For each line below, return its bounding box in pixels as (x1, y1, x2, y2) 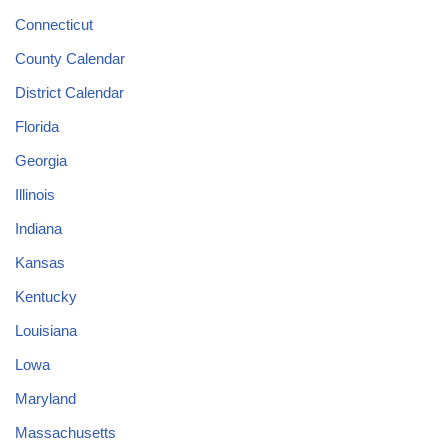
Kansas (15, 254, 65, 272)
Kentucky (15, 288, 77, 306)
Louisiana (15, 322, 77, 340)
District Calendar (15, 84, 124, 102)
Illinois (15, 186, 55, 204)
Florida (15, 118, 59, 136)
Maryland (15, 390, 76, 408)
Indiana (15, 220, 62, 238)
